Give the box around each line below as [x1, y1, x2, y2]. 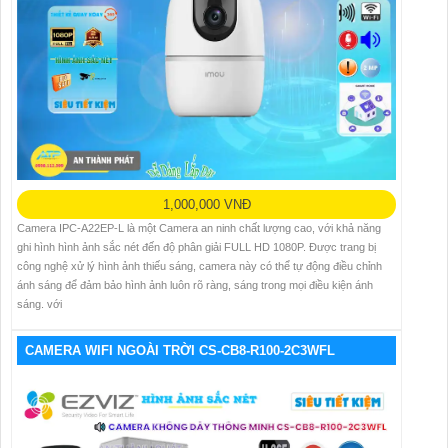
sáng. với [17, 297, 62, 310]
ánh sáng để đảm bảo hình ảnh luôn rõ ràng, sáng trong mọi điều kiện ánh [17, 278, 373, 291]
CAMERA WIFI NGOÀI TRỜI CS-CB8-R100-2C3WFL [25, 342, 335, 358]
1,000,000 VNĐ [162, 196, 251, 212]
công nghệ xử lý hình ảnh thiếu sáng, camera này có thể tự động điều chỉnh [17, 259, 382, 272]
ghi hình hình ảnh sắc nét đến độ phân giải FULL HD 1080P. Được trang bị [17, 240, 376, 253]
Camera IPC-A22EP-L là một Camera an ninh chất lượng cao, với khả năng [17, 221, 381, 234]
